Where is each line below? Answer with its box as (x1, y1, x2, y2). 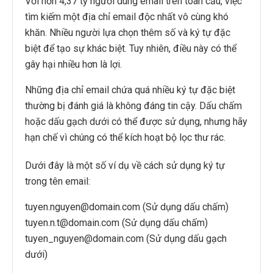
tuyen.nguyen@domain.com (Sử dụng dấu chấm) (25, 200, 229, 213)
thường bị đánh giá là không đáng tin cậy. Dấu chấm (25, 99, 242, 112)
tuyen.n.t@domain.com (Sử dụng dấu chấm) (25, 216, 208, 229)
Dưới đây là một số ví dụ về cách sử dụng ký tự (25, 159, 225, 171)
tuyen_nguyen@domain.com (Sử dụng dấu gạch (25, 232, 227, 244)
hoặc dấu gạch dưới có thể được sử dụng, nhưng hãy (25, 115, 247, 127)
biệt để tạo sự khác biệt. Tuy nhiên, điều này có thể (25, 42, 236, 54)
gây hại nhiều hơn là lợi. (25, 58, 122, 70)
